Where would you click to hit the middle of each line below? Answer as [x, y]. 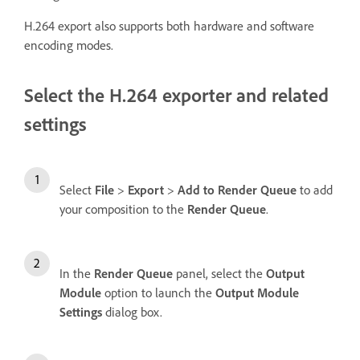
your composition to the [123, 209]
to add [316, 190]
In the [77, 274]
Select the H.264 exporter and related [176, 95]
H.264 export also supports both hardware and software [169, 26]
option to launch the [160, 293]
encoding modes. [69, 45]
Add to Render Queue [239, 190]
